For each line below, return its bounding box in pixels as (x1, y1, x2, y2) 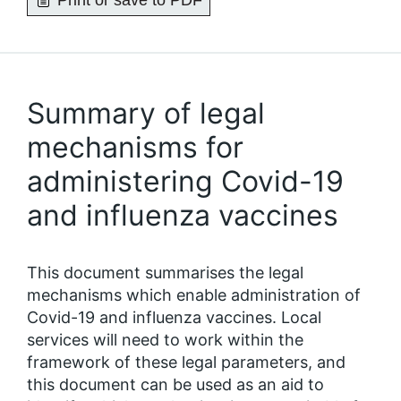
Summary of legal (27, 96, 265, 131)
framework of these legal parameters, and (27, 353, 346, 371)
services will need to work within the (27, 330, 303, 349)
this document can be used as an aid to (27, 375, 324, 394)
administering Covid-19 (27, 164, 344, 199)
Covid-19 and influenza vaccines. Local (27, 308, 321, 327)
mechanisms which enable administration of (27, 286, 361, 304)
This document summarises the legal (27, 263, 303, 282)
